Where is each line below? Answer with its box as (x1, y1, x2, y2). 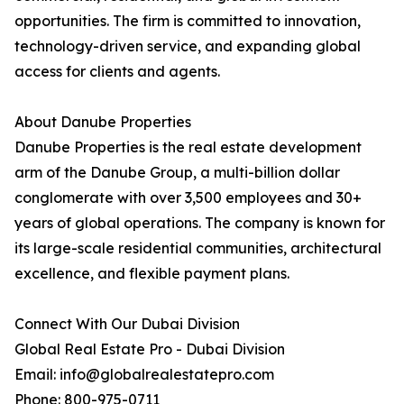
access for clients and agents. (14, 62, 220, 80)
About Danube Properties (14, 113, 191, 131)
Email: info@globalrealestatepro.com (14, 365, 274, 383)
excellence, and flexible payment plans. (14, 264, 289, 282)
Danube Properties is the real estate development (14, 138, 362, 156)
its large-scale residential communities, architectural (14, 239, 381, 257)
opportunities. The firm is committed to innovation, (14, 12, 361, 30)
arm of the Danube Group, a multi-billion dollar (14, 163, 340, 181)
